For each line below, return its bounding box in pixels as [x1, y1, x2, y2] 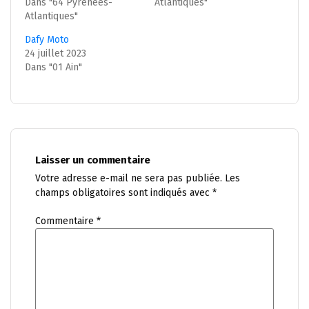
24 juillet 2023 [25, 47, 86, 59]
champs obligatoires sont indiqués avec [35, 186, 212, 199]
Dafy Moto [25, 33, 69, 46]
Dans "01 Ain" [25, 61, 82, 73]
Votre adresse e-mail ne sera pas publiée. [35, 172, 222, 184]
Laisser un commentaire [35, 153, 150, 166]
